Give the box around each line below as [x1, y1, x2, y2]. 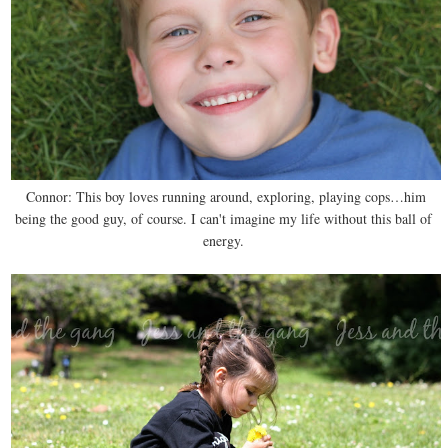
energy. [203, 231, 245, 251]
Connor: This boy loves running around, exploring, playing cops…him [21, 187, 427, 207]
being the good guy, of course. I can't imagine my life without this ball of [15, 209, 433, 229]
